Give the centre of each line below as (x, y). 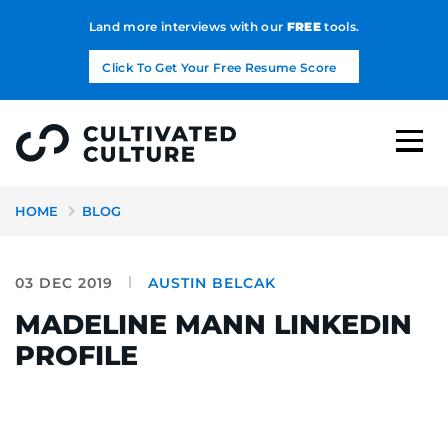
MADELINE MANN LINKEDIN (213, 324)
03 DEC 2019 (64, 282)
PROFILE (76, 355)
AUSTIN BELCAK (212, 282)
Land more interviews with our (187, 26)
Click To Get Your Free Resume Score (219, 67)
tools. (340, 26)
